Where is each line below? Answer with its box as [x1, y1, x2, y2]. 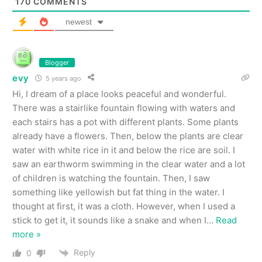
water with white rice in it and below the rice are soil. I [12, 144, 235, 156]
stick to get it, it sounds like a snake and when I [12, 215, 206, 226]
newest [65, 17, 92, 26]
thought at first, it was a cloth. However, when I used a [12, 201, 235, 212]
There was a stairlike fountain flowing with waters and [12, 102, 235, 113]
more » [12, 229, 41, 240]
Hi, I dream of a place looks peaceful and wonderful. [12, 88, 226, 99]
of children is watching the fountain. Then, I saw [12, 173, 210, 184]
